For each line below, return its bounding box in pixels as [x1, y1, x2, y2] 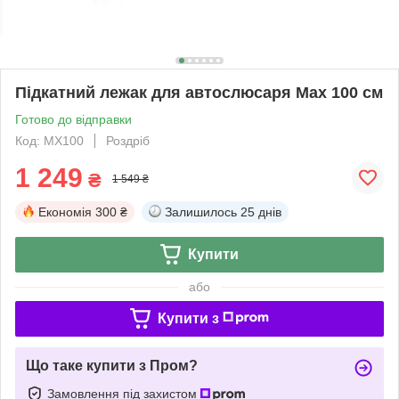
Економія [38, 204, 92, 219]
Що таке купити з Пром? [26, 357, 198, 373]
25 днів [240, 204, 281, 219]
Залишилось [165, 204, 237, 219]
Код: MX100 [15, 133, 84, 148]
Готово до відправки [15, 111, 132, 126]
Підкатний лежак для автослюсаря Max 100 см [15, 83, 383, 102]
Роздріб [106, 133, 150, 148]
